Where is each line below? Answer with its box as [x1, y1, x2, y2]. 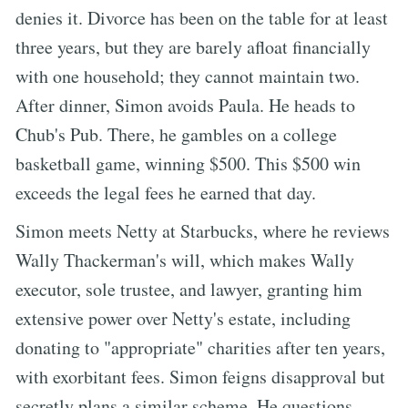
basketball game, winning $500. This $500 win [15, 150, 361, 176]
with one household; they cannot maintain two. [15, 63, 360, 88]
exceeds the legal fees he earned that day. [15, 179, 316, 205]
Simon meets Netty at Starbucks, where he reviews [15, 218, 390, 243]
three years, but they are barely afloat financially [15, 34, 371, 59]
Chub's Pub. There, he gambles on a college [15, 121, 337, 147]
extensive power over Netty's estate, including [15, 305, 351, 331]
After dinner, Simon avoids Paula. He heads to [15, 92, 355, 117]
